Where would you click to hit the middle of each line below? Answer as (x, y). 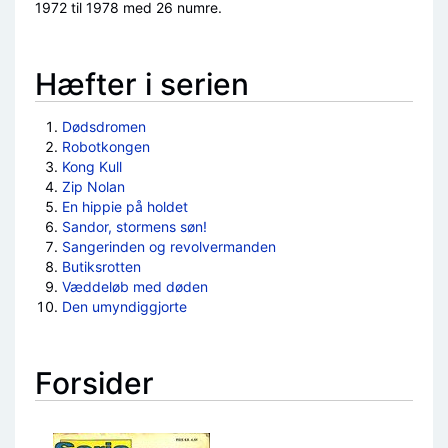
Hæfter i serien (142, 84)
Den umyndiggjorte (124, 306)
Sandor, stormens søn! (134, 226)
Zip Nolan (93, 186)
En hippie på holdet (124, 206)
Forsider (94, 383)
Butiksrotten (101, 266)
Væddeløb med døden (134, 286)
